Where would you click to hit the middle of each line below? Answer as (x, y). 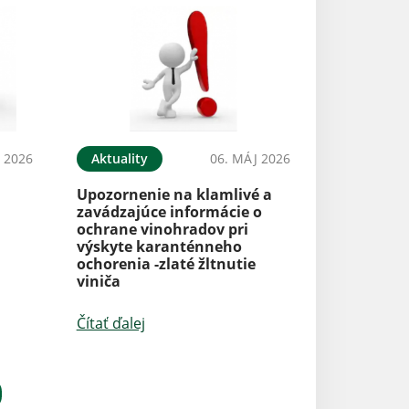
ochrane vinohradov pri (162, 229)
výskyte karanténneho (159, 246)
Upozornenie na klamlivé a (174, 194)
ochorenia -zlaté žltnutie (166, 263)
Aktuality (119, 158)
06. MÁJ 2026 (250, 158)
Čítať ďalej (110, 323)
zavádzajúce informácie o (169, 211)
